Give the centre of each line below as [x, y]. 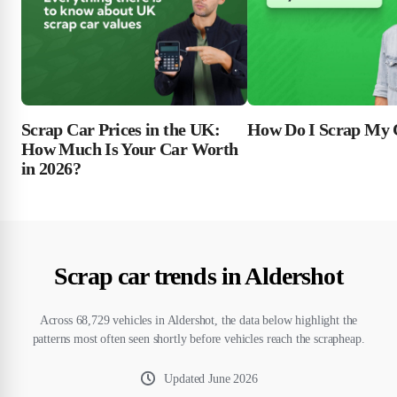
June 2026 [233, 378]
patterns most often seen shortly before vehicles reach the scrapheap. [198, 339]
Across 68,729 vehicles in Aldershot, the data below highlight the [198, 320]
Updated [187, 378]
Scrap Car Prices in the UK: [121, 129]
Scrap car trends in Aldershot [198, 276]
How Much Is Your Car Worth [130, 148]
